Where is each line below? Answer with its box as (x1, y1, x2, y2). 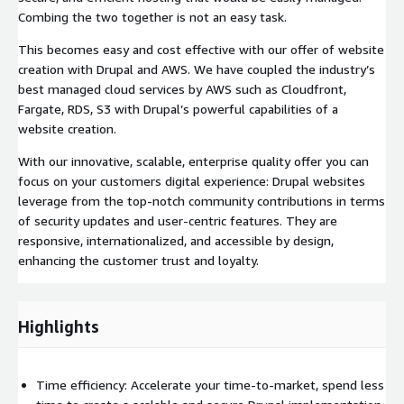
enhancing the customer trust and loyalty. (18, 252, 259, 268)
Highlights (18, 316, 99, 336)
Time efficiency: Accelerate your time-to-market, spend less (36, 376, 384, 392)
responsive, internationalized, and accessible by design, (18, 232, 334, 248)
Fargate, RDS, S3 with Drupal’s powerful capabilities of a (18, 100, 338, 116)
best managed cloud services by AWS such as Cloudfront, (18, 80, 346, 96)
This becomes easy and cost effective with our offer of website (18, 41, 384, 57)
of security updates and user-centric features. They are (18, 212, 337, 228)
